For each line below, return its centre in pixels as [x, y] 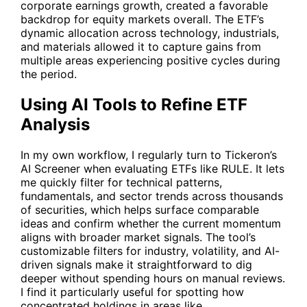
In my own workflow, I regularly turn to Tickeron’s [149, 155]
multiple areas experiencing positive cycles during [150, 61]
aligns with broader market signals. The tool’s [138, 237]
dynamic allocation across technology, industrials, [150, 33]
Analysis [55, 124]
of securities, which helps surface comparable [140, 209]
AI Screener [50, 168]
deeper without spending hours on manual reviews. [153, 278]
